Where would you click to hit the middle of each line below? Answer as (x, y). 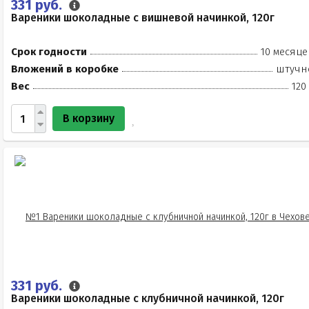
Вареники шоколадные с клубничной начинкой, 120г (148, 298)
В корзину (89, 118)
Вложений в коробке (65, 69)
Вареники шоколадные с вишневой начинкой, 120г (143, 18)
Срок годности (49, 52)
